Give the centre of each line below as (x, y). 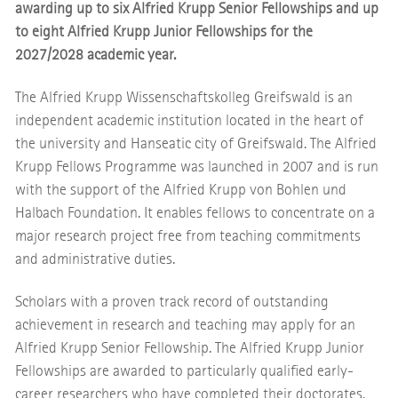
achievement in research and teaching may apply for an (185, 324)
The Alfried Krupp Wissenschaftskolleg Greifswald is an (183, 97)
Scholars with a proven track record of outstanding (171, 301)
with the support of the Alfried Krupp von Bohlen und (180, 189)
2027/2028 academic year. (95, 54)
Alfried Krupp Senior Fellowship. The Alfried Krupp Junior (189, 347)
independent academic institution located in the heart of (189, 120)
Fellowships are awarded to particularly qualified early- (184, 370)
